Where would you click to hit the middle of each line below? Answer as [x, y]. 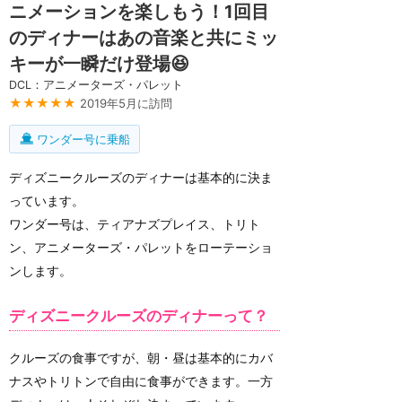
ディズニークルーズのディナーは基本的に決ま [141, 177]
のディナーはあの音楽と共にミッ [144, 38]
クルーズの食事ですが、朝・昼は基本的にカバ [141, 357]
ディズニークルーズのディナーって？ [139, 315]
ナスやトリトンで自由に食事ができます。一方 [141, 380]
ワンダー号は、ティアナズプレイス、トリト [135, 223]
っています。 [47, 200]
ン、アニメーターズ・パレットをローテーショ [141, 247]
